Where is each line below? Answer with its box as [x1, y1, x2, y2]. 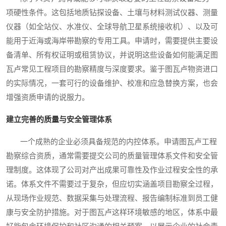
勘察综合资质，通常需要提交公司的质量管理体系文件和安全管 [6, 151, 218, 160]
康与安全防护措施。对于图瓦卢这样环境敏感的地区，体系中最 [6, 208, 218, 216]
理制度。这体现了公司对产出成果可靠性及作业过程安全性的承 [6, 165, 218, 174]
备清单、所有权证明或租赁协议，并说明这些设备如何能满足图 [6, 50, 218, 59]
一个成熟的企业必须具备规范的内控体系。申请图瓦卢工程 [6, 137, 217, 146]
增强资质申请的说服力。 [6, 93, 89, 101]
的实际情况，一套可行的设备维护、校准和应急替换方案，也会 [6, 79, 218, 87]
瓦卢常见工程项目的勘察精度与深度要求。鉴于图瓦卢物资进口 [6, 65, 218, 73]
